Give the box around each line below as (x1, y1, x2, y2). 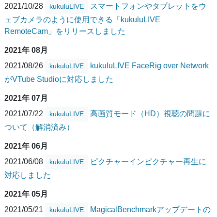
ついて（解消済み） (4, 123, 74, 132)
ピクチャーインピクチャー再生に (90, 157, 206, 166)
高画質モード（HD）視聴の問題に (90, 109, 210, 118)
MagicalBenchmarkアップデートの (90, 205, 211, 214)
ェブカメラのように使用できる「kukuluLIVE (4, 15, 160, 24)
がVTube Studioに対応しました (4, 75, 113, 84)
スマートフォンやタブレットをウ (90, 1, 206, 10)
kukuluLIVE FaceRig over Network (90, 61, 209, 70)
